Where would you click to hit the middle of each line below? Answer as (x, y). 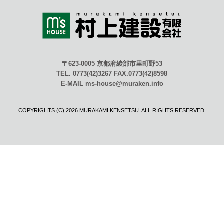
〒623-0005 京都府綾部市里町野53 (112, 63)
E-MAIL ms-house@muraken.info (112, 83)
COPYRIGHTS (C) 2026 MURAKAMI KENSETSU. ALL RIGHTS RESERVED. (112, 110)
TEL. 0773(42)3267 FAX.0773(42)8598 (112, 73)
